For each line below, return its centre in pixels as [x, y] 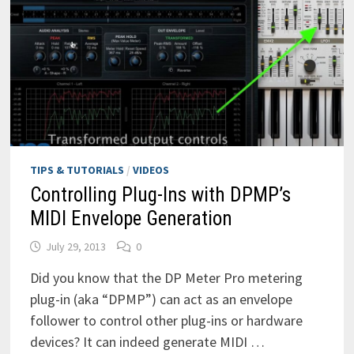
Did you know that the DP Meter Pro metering [166, 278]
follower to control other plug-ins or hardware [166, 320]
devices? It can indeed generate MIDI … [147, 342]
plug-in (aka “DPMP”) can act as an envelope [161, 299]
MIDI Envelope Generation [131, 218]
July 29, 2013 [75, 247]
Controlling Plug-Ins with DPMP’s [160, 195]
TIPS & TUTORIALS [77, 170]
